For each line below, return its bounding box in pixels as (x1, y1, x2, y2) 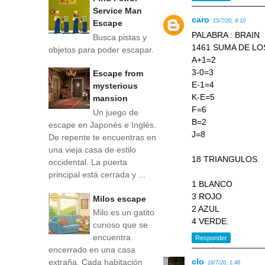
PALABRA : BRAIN (192, 30, 260, 40)
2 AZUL (192, 204, 220, 214)
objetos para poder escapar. (49, 44, 154, 54)
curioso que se (93, 220, 148, 230)
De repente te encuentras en (49, 132, 156, 142)
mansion (93, 93, 128, 104)
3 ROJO (192, 192, 222, 201)
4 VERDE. (192, 216, 230, 226)
